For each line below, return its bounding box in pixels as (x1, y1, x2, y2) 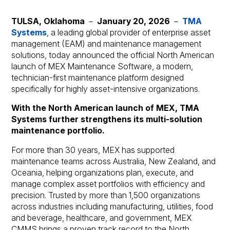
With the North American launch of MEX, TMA (11, 103, 200, 113)
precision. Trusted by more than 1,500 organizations (11, 190, 201, 201)
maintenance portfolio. (11, 126, 105, 136)
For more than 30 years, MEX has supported (11, 145, 175, 156)
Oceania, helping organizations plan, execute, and (11, 168, 194, 178)
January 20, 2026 (95, 16, 170, 26)
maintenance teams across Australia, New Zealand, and (11, 157, 216, 167)
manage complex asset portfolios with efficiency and (11, 179, 205, 189)
